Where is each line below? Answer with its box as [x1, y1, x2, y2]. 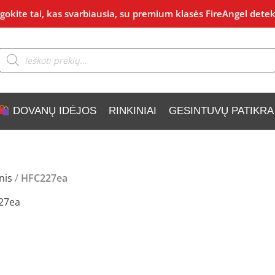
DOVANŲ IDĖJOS [9, 105, 96, 117]
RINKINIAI [108, 105, 157, 117]
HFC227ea [21, 171, 68, 185]
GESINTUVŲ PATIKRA [168, 105, 274, 117]
